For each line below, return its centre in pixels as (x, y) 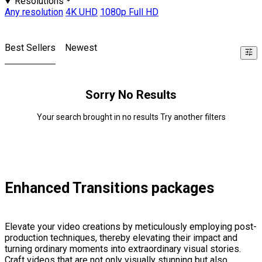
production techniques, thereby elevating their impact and (121, 238)
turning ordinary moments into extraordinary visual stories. (123, 249)
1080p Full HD (129, 12)
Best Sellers (30, 48)
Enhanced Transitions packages (109, 188)
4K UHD (82, 12)
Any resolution (34, 12)
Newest (81, 48)
